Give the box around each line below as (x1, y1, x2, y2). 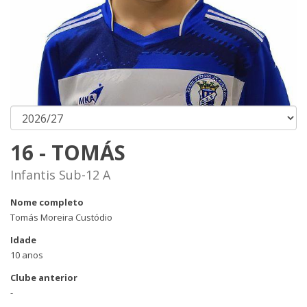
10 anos (10, 249, 43, 261)
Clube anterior (10, 271, 77, 284)
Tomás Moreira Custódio (10, 211, 112, 223)
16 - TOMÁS (10, 138, 125, 167)
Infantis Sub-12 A (10, 167, 110, 183)
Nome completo (10, 196, 84, 208)
